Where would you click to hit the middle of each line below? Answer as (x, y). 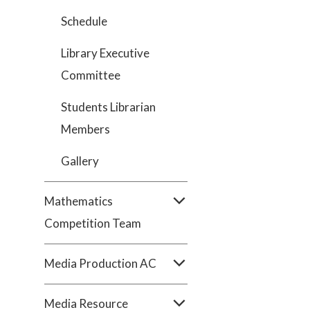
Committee (91, 75)
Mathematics (79, 201)
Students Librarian (108, 107)
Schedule (84, 21)
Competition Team (93, 223)
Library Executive (105, 53)
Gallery (80, 161)
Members (85, 129)
